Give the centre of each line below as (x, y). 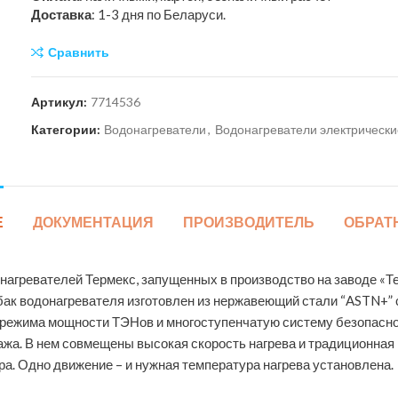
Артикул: (61, 102)
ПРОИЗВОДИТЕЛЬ (248, 223)
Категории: (68, 129)
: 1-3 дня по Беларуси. (159, 14)
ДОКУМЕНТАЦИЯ (93, 223)
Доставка (62, 14)
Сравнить (79, 52)
